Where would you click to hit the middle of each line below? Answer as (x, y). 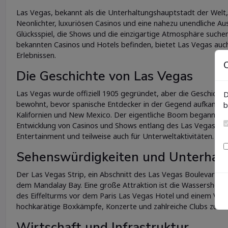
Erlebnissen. (36, 55)
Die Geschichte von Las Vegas (105, 76)
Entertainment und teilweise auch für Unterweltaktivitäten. (115, 136)
